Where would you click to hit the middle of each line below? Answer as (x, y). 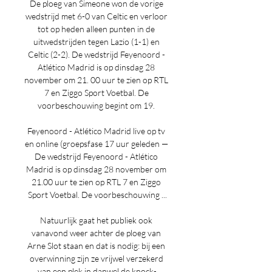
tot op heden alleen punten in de (96, 29)
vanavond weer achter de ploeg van (96, 233)
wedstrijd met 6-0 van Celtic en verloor (96, 16)
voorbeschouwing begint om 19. (97, 105)
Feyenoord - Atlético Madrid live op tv (96, 131)
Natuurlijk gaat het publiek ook (96, 220)
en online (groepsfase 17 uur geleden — (96, 144)
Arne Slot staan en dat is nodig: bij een (96, 246)
